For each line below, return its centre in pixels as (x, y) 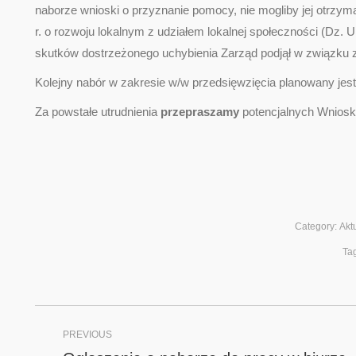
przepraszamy (198, 111)
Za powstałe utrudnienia (96, 111)
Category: (317, 226)
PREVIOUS (87, 334)
